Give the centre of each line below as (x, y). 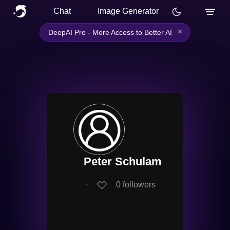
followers (139, 185)
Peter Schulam (123, 161)
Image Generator (128, 11)
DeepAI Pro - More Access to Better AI (110, 32)
